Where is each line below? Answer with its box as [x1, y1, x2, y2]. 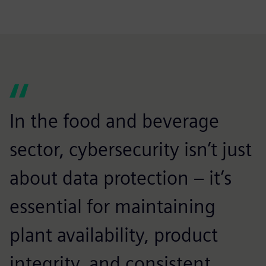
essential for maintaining [9, 195, 216, 218]
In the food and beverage [9, 109, 219, 132]
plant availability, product [9, 223, 218, 246]
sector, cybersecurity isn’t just [9, 138, 252, 161]
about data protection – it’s [9, 166, 232, 189]
